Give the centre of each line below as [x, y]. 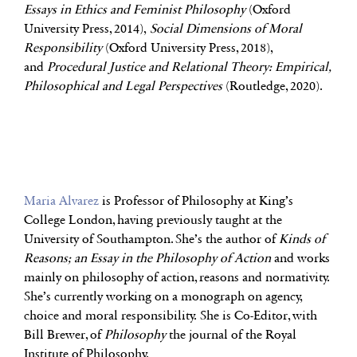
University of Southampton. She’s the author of [151, 238]
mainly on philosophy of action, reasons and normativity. [177, 277]
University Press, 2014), [85, 28]
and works [300, 257]
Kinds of [302, 238]
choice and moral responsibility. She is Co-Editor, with [171, 315]
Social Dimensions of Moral [224, 28]
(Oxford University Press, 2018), [187, 47]
